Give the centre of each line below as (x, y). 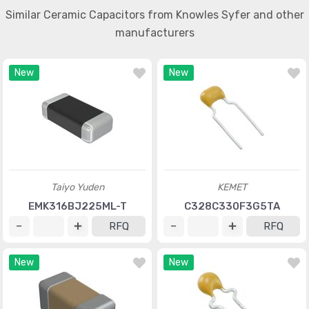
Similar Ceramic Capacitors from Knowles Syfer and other (154, 15)
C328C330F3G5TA (232, 206)
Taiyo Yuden (77, 187)
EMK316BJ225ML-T (77, 206)
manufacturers (154, 33)
